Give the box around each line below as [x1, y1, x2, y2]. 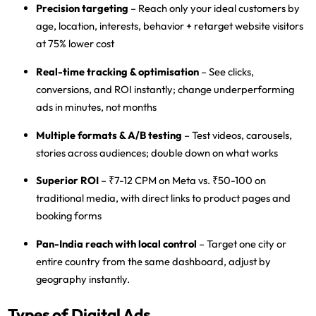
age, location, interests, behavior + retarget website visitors [36, 19, 304, 33]
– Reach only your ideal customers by [128, 1, 300, 16]
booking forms [36, 209, 102, 223]
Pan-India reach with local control [36, 236, 197, 250]
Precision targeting [36, 1, 129, 16]
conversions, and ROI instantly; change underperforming [36, 82, 295, 96]
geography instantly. [36, 272, 130, 286]
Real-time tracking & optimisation [36, 64, 200, 78]
